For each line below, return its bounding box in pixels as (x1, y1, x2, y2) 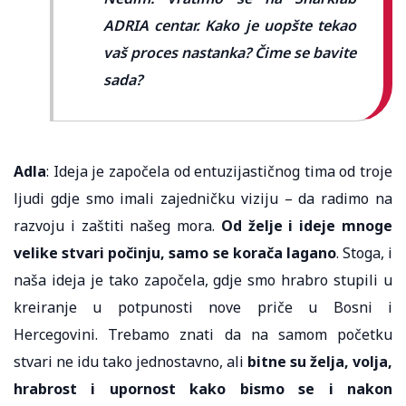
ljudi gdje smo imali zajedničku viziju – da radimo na (14, 188, 392, 208)
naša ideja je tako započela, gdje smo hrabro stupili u (14, 269, 392, 290)
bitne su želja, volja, (244, 351, 392, 372)
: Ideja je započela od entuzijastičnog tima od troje (46, 160, 392, 181)
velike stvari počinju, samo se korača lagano (14, 242, 336, 263)
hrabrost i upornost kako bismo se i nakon (14, 378, 392, 399)
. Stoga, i (335, 242, 392, 263)
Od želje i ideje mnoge (220, 215, 393, 236)
